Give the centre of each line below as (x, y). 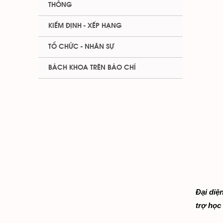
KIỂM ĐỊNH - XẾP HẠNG (85, 26)
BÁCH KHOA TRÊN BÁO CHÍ (92, 68)
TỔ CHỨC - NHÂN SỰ (81, 47)
